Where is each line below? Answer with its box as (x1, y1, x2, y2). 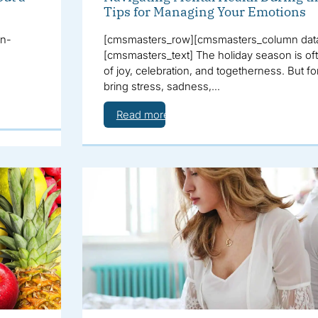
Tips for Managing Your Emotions (103, 3, 306, 20)
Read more (116, 107, 170, 121)
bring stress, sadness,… (103, 79, 220, 93)
